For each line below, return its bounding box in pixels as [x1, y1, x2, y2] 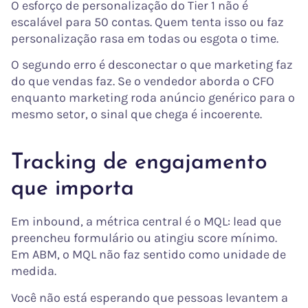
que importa [11, 178, 134, 201]
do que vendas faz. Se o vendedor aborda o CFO [11, 74, 274, 89]
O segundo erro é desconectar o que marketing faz [11, 57, 293, 73]
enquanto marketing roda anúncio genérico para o [11, 90, 295, 106]
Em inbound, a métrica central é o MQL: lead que [11, 214, 281, 230]
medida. [11, 263, 56, 279]
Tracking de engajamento [11, 152, 267, 175]
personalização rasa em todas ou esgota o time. [11, 31, 278, 47]
